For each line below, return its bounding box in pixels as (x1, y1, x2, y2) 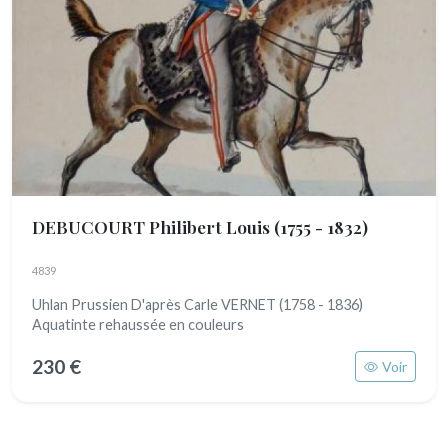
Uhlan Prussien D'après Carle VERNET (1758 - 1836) (32, 296, 363, 313)
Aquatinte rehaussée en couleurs (32, 316, 244, 333)
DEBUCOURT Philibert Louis (32, 215, 274, 238)
